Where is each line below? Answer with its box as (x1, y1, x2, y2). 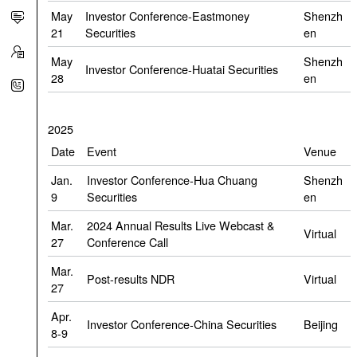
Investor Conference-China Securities (87, 316, 277, 333)
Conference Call (87, 233, 168, 251)
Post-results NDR (87, 270, 175, 288)
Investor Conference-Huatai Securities (85, 61, 278, 77)
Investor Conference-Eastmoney (85, 7, 249, 24)
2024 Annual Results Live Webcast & (87, 217, 275, 234)
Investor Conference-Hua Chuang (87, 171, 257, 189)
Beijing (304, 316, 338, 333)
